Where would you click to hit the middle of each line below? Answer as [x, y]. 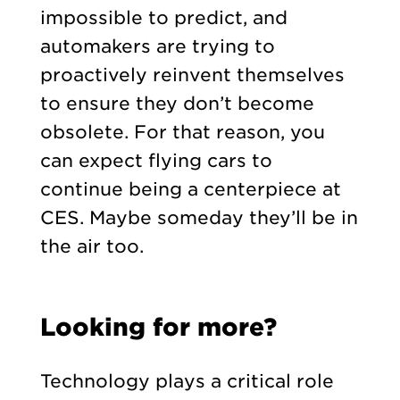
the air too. [92, 247]
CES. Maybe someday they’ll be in [199, 218]
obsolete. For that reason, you [182, 133]
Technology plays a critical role [187, 382]
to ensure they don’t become [177, 104]
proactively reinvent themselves [192, 75]
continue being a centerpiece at [190, 190]
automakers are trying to [157, 47]
